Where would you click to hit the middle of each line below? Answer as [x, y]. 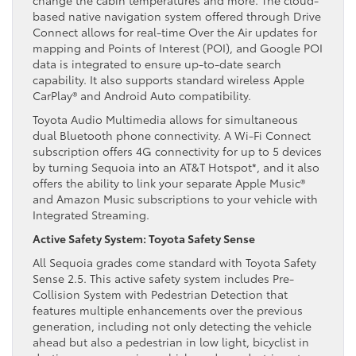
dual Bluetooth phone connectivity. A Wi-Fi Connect [172, 135]
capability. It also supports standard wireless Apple [168, 79]
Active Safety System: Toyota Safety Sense [144, 238]
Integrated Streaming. [91, 214]
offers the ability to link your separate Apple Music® [169, 182]
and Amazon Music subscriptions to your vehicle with [175, 198]
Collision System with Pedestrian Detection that [160, 294]
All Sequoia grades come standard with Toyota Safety [174, 262]
